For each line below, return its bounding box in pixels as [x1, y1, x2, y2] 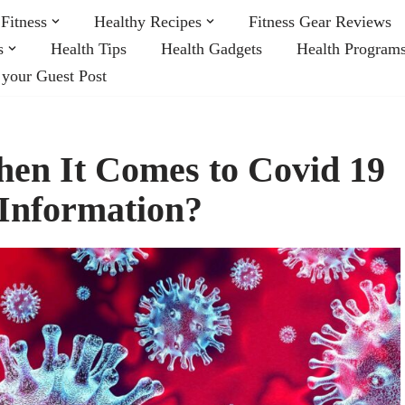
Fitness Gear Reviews [249, 12, 391, 31]
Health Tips [51, 39, 127, 58]
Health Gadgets [161, 39, 262, 58]
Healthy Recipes [94, 12, 202, 31]
